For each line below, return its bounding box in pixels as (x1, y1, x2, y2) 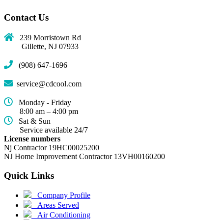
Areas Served (31, 201, 79, 210)
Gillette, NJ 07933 (4, 42, 79, 51)
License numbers (4, 135, 60, 143)
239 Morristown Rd (14, 33, 81, 42)
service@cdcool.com (13, 80, 82, 88)
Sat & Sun (13, 117, 51, 126)
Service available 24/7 (4, 126, 88, 135)
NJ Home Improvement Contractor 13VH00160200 (4, 152, 165, 161)
